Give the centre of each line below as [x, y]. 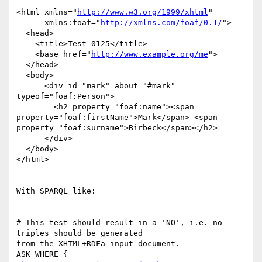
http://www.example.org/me [150, 54]
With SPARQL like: [56, 191]
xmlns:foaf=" [73, 23]
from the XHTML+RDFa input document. [98, 244]
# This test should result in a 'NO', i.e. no [119, 223]
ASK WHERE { [42, 254]
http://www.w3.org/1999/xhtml [143, 12]
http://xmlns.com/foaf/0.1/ [161, 23]
